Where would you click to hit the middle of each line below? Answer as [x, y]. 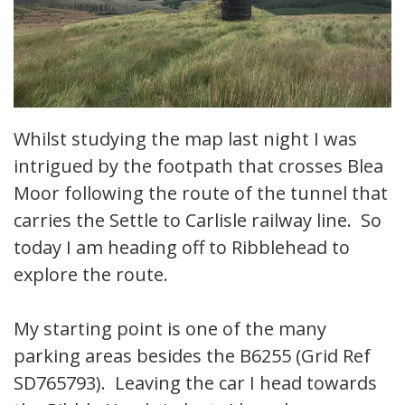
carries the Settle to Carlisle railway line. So [198, 221]
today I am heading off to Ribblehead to [182, 248]
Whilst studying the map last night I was [185, 139]
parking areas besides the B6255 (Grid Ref [192, 356]
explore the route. [91, 275]
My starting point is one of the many [170, 329]
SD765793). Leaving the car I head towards [195, 383]
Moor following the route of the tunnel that [201, 193]
